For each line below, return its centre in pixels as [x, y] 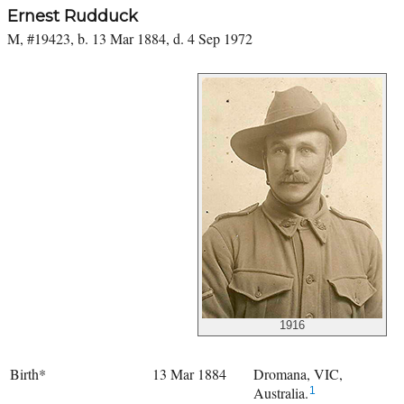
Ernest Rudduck [73, 16]
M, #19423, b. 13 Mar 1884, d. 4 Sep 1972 [130, 38]
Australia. [281, 392]
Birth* [28, 373]
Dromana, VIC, [298, 373]
